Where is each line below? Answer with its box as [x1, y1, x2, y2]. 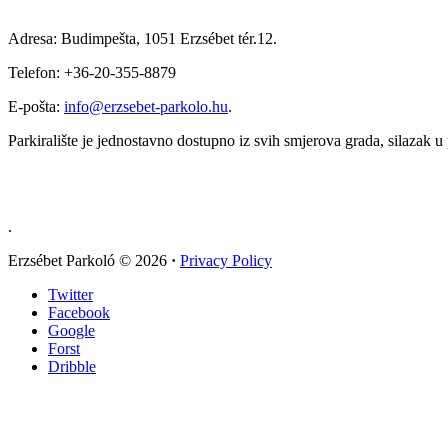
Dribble [48, 357, 96, 375]
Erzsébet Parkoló [8, 251, 119, 269]
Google [48, 321, 95, 339]
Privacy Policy [180, 251, 272, 269]
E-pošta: [8, 97, 64, 115]
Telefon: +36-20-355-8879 [8, 63, 176, 81]
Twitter [48, 285, 93, 303]
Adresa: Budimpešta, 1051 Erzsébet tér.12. [8, 29, 277, 47]
